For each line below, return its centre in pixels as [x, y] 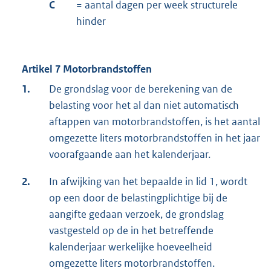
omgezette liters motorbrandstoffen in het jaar [155, 138]
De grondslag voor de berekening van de [141, 89]
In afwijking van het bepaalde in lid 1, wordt [148, 182]
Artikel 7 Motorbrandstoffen [87, 69]
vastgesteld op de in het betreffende [131, 231]
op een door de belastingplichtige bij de [138, 198]
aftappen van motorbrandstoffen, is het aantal [155, 122]
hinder [91, 21]
